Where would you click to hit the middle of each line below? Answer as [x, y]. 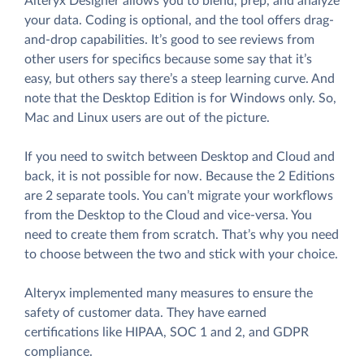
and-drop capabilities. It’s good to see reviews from [169, 40]
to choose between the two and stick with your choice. [181, 255]
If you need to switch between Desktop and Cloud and [180, 157]
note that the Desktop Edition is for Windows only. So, [180, 99]
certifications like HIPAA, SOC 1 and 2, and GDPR [167, 333]
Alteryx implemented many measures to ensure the [169, 294]
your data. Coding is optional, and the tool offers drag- [179, 21]
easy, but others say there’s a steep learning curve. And [180, 79]
